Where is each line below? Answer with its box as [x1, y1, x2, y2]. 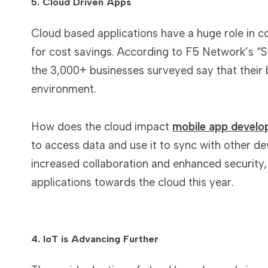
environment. [31, 81, 96, 96]
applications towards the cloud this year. [31, 175, 234, 189]
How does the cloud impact [31, 119, 172, 133]
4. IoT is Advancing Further [31, 233, 159, 245]
